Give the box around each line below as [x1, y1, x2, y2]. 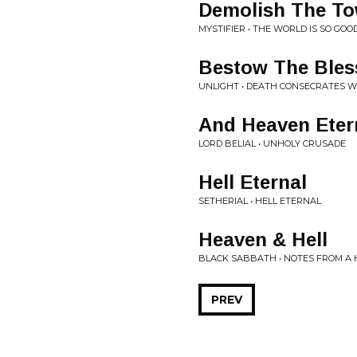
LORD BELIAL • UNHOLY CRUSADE [198, 138, 346, 149]
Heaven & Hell [198, 229, 328, 250]
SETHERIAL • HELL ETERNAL [198, 195, 321, 206]
